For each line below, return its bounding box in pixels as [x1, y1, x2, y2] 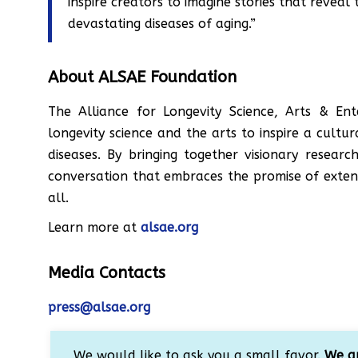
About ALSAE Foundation [48, 68, 237, 87]
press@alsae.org [48, 300, 150, 316]
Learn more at [48, 220, 141, 236]
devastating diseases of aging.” [68, 16, 256, 32]
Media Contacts [48, 264, 165, 283]
